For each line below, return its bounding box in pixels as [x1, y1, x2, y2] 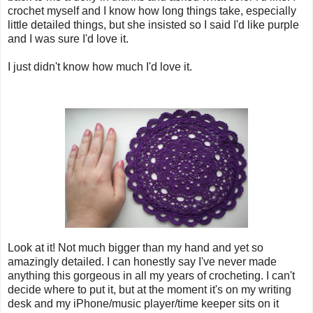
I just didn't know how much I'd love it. [8, 60, 192, 73]
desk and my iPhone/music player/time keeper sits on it [8, 297, 279, 310]
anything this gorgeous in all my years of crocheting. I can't [8, 269, 295, 282]
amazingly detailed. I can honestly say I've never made [8, 255, 277, 268]
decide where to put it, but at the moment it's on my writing [8, 283, 291, 296]
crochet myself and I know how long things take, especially [8, 4, 296, 17]
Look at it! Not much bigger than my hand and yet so [8, 241, 263, 254]
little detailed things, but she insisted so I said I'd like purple [8, 18, 299, 31]
